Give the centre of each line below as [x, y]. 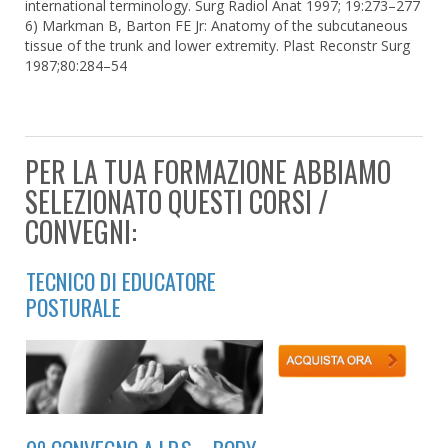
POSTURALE [73, 307]
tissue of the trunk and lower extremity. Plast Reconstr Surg [217, 46]
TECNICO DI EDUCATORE [121, 281]
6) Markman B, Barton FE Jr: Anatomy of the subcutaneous [216, 26]
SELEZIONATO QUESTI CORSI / [176, 202]
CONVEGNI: [84, 232]
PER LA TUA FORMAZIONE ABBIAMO [208, 172]
